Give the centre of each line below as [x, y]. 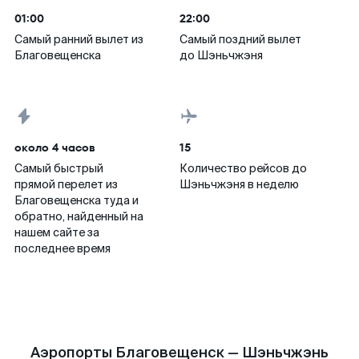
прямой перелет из [66, 184]
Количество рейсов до [243, 168]
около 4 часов [55, 147]
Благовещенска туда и [77, 200]
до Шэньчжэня [221, 55]
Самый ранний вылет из [79, 39]
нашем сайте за [57, 232]
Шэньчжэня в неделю [239, 184]
